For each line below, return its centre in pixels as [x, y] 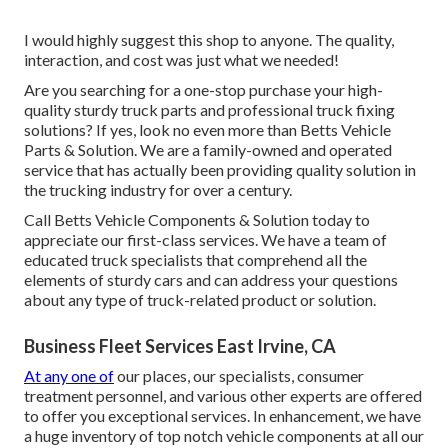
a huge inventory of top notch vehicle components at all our [224, 436]
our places [152, 376]
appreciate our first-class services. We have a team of [205, 240]
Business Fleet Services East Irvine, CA [180, 346]
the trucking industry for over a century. [158, 190]
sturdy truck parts [134, 110]
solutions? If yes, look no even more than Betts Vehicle [207, 130]
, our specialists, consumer [275, 376]
